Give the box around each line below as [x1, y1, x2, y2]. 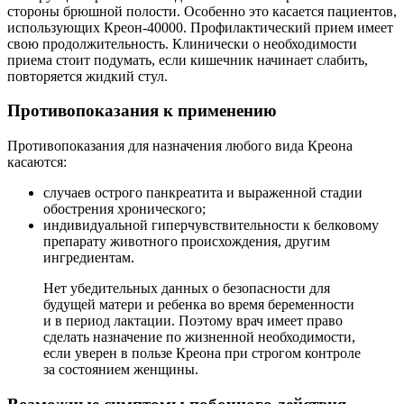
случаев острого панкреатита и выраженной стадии [43, 185, 363, 201]
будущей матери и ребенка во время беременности [43, 297, 354, 313]
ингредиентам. [43, 250, 134, 266]
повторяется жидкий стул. [7, 68, 168, 84]
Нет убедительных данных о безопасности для [43, 280, 330, 297]
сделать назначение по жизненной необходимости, [43, 329, 355, 345]
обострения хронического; [43, 201, 206, 217]
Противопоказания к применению [7, 101, 277, 121]
